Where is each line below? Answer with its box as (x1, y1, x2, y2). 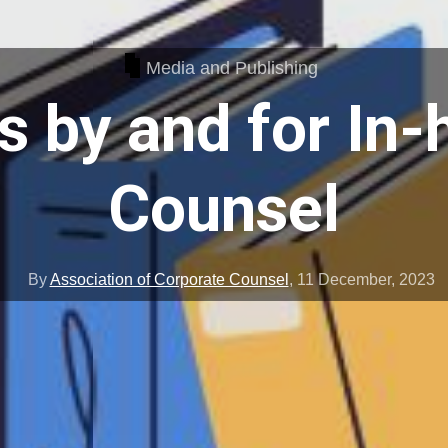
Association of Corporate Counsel (49, 271, 289, 289)
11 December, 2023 (296, 271, 435, 289)
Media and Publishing (145, 57, 318, 78)
